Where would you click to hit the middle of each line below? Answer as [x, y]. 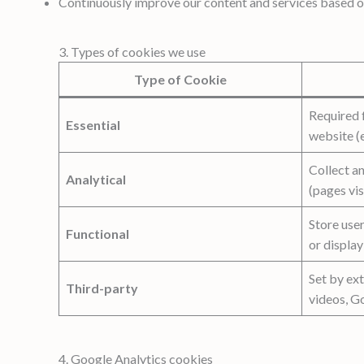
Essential [93, 124]
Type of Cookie [180, 79]
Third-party [102, 288]
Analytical [96, 179]
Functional [97, 233]
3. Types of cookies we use [132, 51]
